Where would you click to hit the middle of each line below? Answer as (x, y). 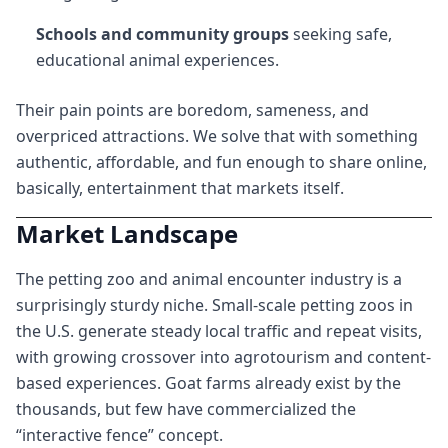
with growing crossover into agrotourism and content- (223, 357)
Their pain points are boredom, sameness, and (192, 110)
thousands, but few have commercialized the (186, 409)
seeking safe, (340, 34)
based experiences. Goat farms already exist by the (208, 383)
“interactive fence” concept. (119, 435)
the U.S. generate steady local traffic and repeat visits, (219, 331)
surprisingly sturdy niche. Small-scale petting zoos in (214, 305)
